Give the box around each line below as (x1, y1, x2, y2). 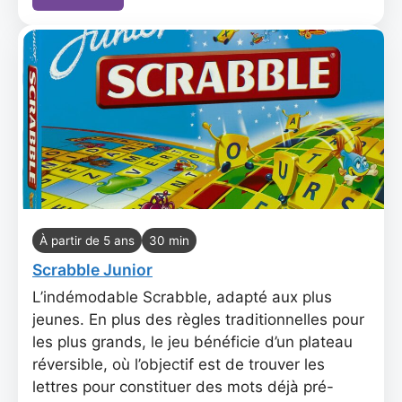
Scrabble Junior (32, 260, 153, 279)
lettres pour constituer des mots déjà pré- (32, 378, 334, 396)
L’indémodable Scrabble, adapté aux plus (32, 288, 332, 306)
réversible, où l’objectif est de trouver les (32, 355, 325, 373)
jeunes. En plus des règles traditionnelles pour (32, 310, 364, 328)
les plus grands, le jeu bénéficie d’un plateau (32, 333, 353, 351)
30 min (149, 233, 189, 248)
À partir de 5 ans (39, 233, 135, 248)
